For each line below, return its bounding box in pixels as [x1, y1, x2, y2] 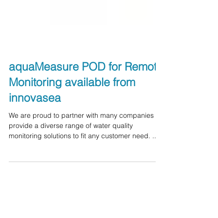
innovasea [9, 108, 61, 122]
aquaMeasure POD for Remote [9, 77, 163, 91]
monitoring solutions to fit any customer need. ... [9, 149, 158, 158]
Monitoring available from [9, 92, 135, 107]
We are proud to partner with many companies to [9, 128, 162, 137]
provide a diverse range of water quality [9, 139, 133, 147]
